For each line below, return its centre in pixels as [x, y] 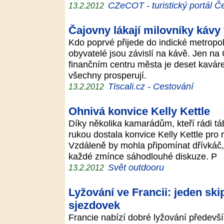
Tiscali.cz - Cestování [151, 86]
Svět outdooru [136, 167]
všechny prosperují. [110, 75]
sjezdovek [94, 205]
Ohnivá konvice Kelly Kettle [139, 111]
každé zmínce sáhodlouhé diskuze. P [145, 156]
